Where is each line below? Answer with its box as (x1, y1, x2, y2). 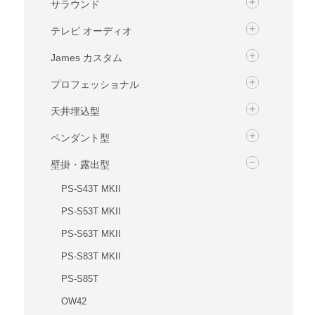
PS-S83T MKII (60, 251, 121, 262)
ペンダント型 (50, 132, 110, 143)
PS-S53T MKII (60, 206, 121, 217)
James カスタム (50, 52, 122, 63)
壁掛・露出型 (50, 159, 110, 170)
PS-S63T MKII (60, 229, 121, 239)
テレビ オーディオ (50, 25, 132, 37)
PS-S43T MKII (60, 184, 121, 194)
